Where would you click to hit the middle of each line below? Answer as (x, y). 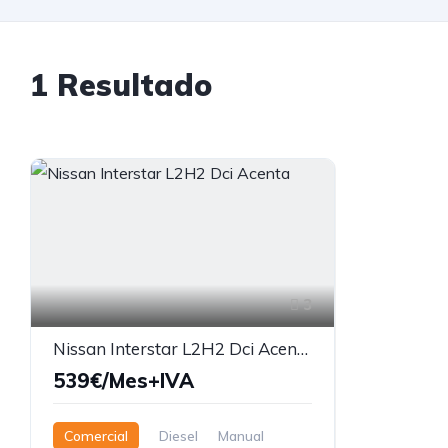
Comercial (96, 435)
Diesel (178, 435)
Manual (241, 435)
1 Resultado (121, 85)
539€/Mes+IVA (123, 380)
